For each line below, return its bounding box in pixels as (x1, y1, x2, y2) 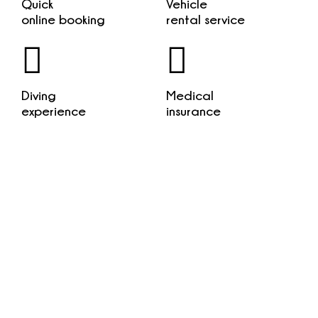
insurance (166, 104, 221, 119)
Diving (21, 88, 55, 103)
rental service (166, 12, 245, 27)
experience (21, 104, 86, 119)
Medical (166, 88, 214, 103)
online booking (21, 12, 104, 27)
